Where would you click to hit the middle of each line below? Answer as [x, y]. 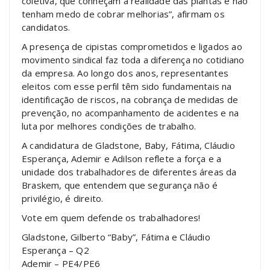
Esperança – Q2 [55, 250]
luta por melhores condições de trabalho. [109, 126]
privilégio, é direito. [63, 199]
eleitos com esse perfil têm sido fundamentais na [127, 86]
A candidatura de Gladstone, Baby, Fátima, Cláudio [128, 146]
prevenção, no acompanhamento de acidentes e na [130, 113]
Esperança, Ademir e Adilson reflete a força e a [122, 159]
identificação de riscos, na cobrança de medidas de [130, 100]
